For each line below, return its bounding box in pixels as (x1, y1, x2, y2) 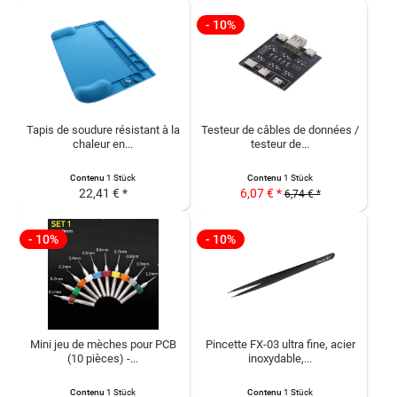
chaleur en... (73, 137, 133, 151)
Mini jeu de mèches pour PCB (29, 338, 176, 351)
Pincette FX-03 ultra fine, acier (205, 338, 355, 351)
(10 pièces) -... (67, 352, 138, 365)
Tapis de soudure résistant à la (26, 123, 180, 136)
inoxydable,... (248, 352, 312, 365)
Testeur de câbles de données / (201, 123, 359, 136)
